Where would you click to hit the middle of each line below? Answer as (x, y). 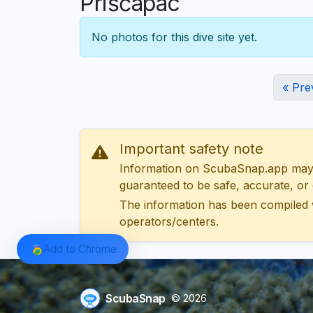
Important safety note (191, 149)
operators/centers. (169, 222)
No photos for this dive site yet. (174, 37)
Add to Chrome (80, 249)
